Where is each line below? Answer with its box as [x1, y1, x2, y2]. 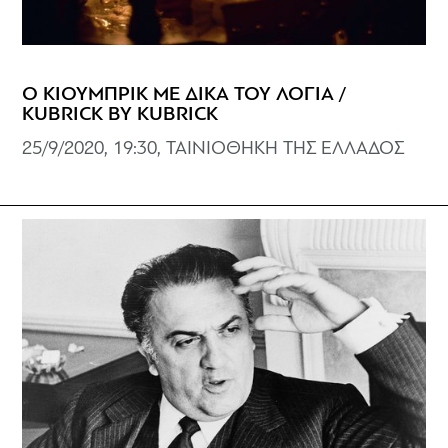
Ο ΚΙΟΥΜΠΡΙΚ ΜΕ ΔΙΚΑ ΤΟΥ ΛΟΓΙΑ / [22, 84, 347, 105]
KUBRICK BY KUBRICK [22, 104, 219, 125]
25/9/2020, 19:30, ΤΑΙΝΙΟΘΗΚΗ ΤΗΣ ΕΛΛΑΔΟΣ [22, 139, 405, 159]
